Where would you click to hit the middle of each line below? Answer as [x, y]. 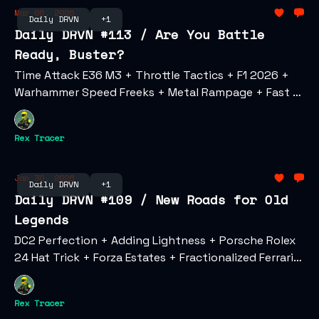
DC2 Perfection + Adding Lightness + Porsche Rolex [155, 240]
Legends [42, 219]
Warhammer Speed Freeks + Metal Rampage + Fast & [157, 92]
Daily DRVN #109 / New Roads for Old [151, 199]
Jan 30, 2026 [44, 178]
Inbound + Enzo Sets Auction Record [114, 274]
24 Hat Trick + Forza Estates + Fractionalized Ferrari [154, 257]
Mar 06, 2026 [44, 12]
